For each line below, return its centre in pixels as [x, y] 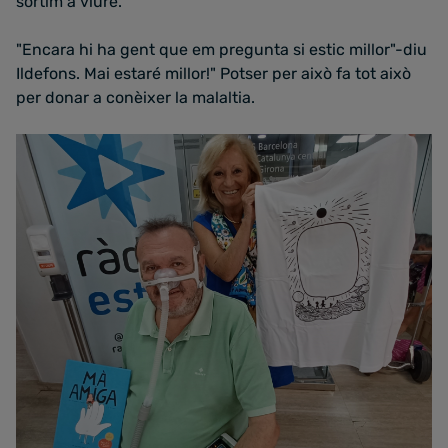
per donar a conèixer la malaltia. [135, 97]
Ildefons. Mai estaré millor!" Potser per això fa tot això [213, 73]
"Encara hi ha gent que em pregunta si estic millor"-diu [221, 49]
